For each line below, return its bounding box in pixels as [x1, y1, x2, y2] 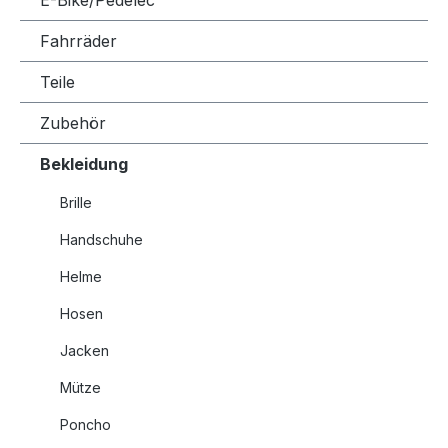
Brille [60, 194, 92, 211]
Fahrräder [40, 31, 117, 51]
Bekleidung [40, 154, 128, 174]
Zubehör [40, 113, 106, 133]
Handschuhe [60, 231, 143, 248]
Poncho [60, 416, 111, 433]
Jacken [60, 342, 109, 359]
